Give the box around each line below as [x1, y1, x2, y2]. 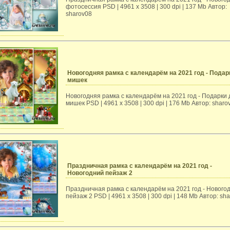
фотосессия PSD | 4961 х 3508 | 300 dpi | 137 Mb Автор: [66, 3, 227, 10]
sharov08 [66, 10, 92, 17]
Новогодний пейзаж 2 [67, 169, 132, 177]
